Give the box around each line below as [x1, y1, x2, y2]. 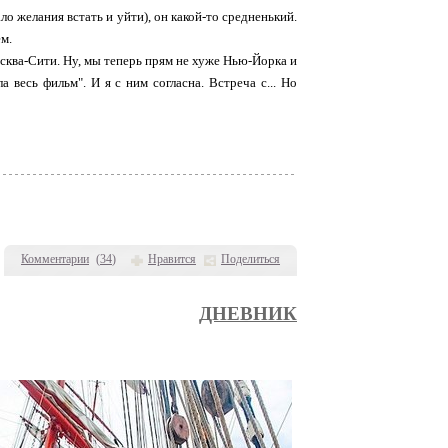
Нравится [148, 252, 196, 266]
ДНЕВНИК [199, 303, 297, 324]
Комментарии [21, 252, 89, 266]
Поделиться [221, 252, 280, 266]
